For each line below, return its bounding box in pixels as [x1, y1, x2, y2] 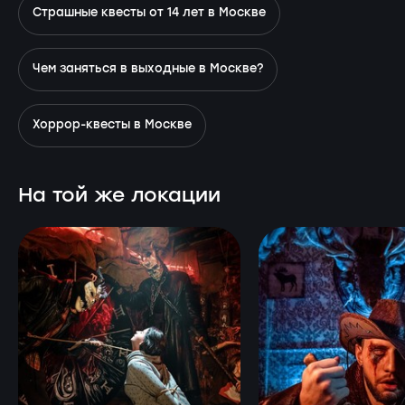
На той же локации [18, 179, 221, 212]
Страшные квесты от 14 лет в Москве [33, 3, 266, 23]
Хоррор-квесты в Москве [33, 115, 192, 135]
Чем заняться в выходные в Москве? [33, 59, 263, 79]
